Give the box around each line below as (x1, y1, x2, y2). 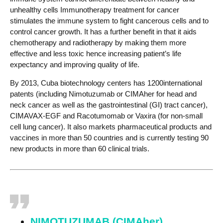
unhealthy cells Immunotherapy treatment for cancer (10, 5, 179, 14)
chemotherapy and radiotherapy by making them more (10, 38, 186, 47)
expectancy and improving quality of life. (10, 60, 139, 69)
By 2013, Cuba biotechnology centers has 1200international (10, 79, 202, 88)
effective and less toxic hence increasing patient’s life (10, 49, 181, 58)
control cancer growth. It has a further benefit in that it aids (10, 27, 197, 36)
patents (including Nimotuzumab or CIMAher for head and (10, 90, 197, 99)
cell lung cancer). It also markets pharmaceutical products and (10, 122, 212, 131)
